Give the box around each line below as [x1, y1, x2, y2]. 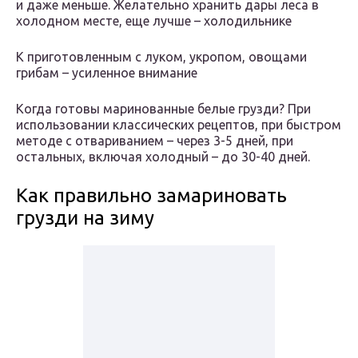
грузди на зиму [16, 207, 154, 229]
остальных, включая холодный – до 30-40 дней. [16, 149, 310, 165]
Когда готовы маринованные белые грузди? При [16, 101, 311, 117]
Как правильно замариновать [16, 185, 287, 207]
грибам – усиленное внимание [16, 66, 197, 81]
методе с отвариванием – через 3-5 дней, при [16, 133, 293, 149]
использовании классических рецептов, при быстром [16, 117, 341, 133]
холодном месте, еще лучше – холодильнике [16, 14, 292, 29]
